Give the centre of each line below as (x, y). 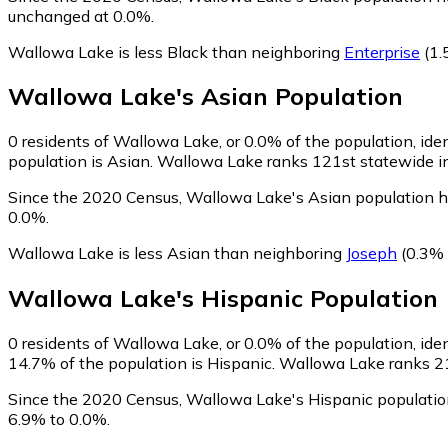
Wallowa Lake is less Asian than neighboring (177, 253)
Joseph (371, 253)
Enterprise (382, 51)
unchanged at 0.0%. (81, 15)
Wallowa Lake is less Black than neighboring (176, 51)
